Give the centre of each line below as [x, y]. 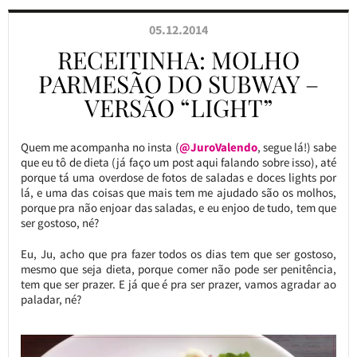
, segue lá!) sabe [297, 147]
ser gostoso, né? [59, 223]
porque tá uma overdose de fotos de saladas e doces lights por [178, 177]
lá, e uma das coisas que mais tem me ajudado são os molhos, [178, 192]
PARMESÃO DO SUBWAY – [178, 84]
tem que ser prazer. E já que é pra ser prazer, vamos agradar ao [178, 284]
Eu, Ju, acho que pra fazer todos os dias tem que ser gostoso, [178, 254]
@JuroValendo [218, 147]
